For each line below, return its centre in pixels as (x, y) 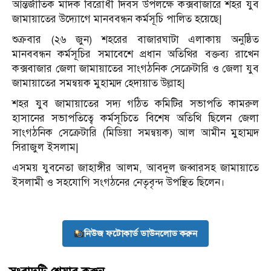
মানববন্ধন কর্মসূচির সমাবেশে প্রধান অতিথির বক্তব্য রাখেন (135, 54)
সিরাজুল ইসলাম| (45, 148)
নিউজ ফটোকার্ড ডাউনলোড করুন (141, 234)
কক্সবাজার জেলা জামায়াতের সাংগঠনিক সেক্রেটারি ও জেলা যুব (135, 69)
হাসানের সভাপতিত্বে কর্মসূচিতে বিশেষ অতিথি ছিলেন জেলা (135, 119)
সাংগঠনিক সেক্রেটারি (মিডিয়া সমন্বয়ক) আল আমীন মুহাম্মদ (135, 133)
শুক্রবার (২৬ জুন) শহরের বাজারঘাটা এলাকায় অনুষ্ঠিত (135, 40)
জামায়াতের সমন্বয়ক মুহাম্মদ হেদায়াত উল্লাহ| (99, 83)
